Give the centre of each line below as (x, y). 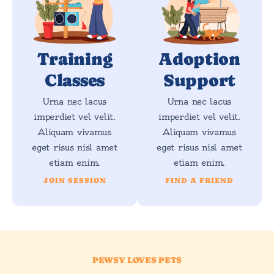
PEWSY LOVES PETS (137, 260)
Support (199, 80)
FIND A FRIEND (199, 180)
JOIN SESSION (75, 180)
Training (75, 59)
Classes (75, 80)
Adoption (199, 59)
